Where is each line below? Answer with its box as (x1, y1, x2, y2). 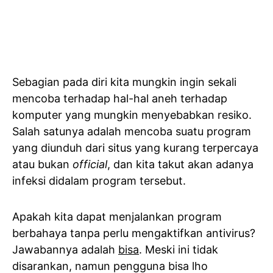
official (73, 158, 107, 171)
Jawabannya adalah (12, 243, 118, 256)
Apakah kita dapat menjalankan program (12, 210, 222, 223)
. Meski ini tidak (139, 243, 218, 256)
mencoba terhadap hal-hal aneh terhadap (12, 92, 227, 105)
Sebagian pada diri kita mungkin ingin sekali (12, 76, 236, 88)
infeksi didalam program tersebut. (12, 174, 186, 187)
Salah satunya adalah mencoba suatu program (12, 125, 251, 138)
